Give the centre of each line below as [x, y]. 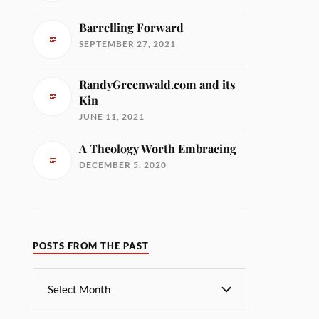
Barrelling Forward [132, 27]
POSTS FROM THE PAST [91, 246]
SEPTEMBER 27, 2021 [128, 43]
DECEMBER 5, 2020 [123, 164]
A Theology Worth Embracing [158, 148]
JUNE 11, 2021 [112, 116]
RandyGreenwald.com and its [157, 84]
